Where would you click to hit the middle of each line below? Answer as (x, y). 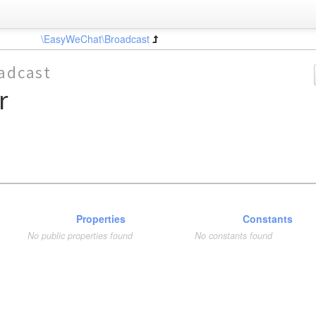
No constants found (233, 236)
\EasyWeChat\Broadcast (95, 39)
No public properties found (80, 236)
